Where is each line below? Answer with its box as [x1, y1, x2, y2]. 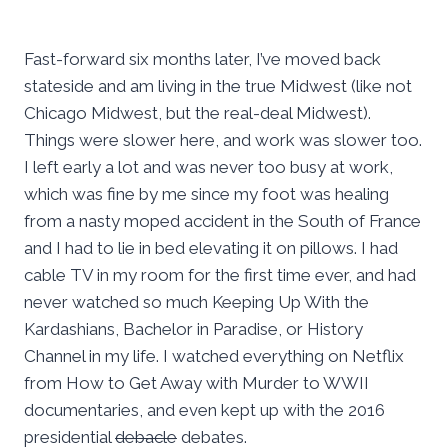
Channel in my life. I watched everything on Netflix [24, 346, 404, 367]
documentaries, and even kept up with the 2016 [24, 400, 385, 421]
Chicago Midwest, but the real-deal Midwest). [24, 103, 371, 124]
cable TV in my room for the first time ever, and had [24, 265, 416, 286]
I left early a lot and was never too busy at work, [24, 157, 393, 178]
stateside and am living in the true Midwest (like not [24, 76, 412, 97]
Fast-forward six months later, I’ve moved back [24, 49, 381, 70]
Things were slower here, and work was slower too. [24, 130, 422, 151]
